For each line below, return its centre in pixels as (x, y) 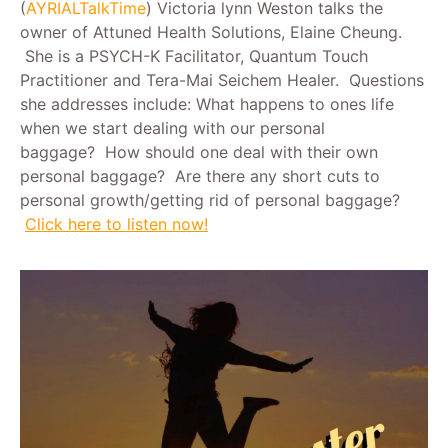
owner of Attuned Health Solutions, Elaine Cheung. (211, 31)
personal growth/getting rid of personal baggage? (210, 199)
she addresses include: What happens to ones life (207, 103)
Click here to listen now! (116, 223)
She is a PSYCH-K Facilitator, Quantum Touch (194, 55)
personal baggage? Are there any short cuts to (200, 175)
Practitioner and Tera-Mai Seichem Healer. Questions (222, 79)
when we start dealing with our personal (172, 127)
